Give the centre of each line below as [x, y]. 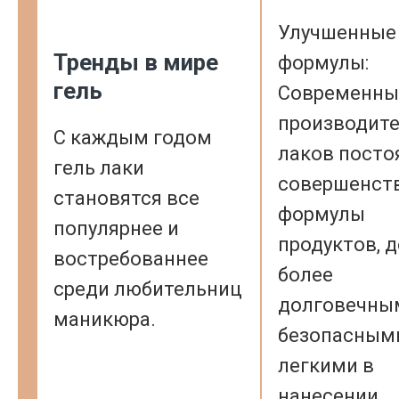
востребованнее [131, 259]
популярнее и [116, 228]
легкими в [326, 366]
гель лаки [99, 168]
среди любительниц [148, 289]
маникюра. [105, 319]
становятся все [126, 198]
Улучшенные [337, 33]
